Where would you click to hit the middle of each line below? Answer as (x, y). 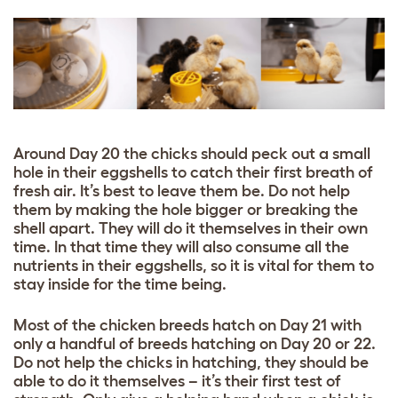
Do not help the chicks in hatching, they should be (191, 363)
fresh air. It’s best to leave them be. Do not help (182, 191)
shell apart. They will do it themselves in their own (191, 229)
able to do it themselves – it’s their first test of (177, 382)
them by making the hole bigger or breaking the (186, 210)
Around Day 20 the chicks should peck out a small (192, 154)
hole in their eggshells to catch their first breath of (193, 173)
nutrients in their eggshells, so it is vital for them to (194, 266)
